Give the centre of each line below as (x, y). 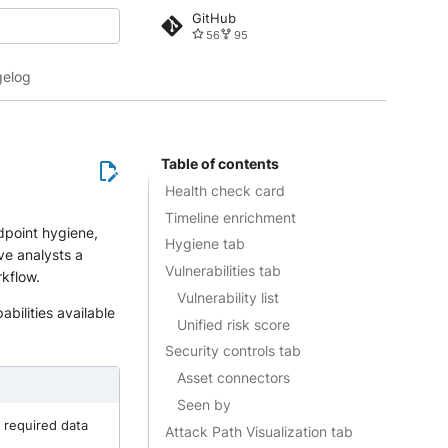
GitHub (214, 17)
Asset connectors (233, 377)
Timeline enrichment (230, 217)
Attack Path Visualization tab (259, 431)
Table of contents (220, 163)
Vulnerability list (228, 297)
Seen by (204, 404)
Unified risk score (233, 324)
